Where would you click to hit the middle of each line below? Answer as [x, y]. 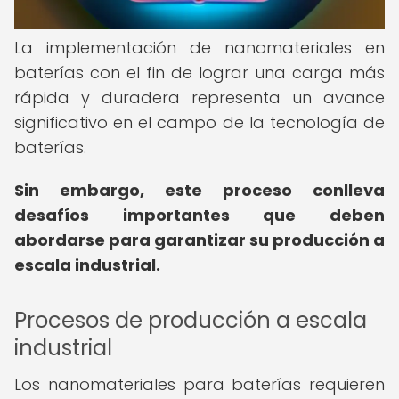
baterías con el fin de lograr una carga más [199, 73]
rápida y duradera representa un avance [199, 98]
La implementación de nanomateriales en [199, 48]
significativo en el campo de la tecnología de [199, 122]
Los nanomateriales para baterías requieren [199, 384]
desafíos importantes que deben [199, 215]
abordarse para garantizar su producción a [199, 240]
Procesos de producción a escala [191, 320]
